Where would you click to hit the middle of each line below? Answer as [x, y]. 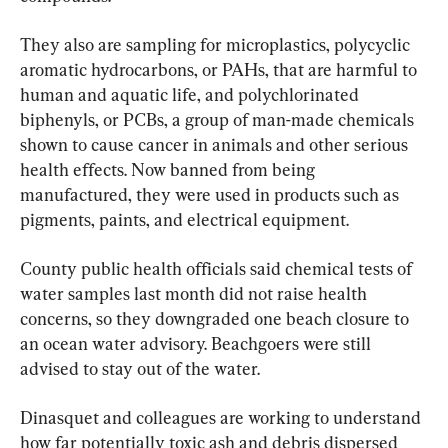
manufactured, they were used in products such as [211, 194]
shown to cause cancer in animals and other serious [216, 144]
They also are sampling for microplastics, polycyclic [217, 44]
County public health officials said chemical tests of [218, 268]
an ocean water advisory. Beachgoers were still [197, 343]
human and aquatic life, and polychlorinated [191, 94]
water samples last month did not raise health [195, 293]
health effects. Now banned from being [169, 169]
